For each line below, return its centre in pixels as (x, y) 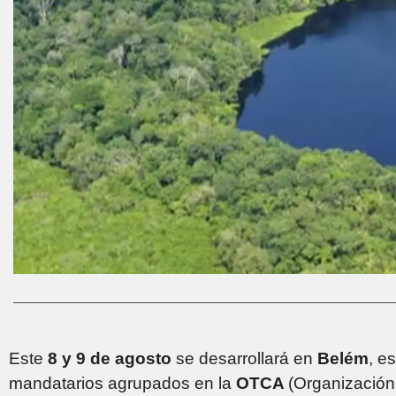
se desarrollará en (244, 358)
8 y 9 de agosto (110, 358)
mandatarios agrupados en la (122, 383)
